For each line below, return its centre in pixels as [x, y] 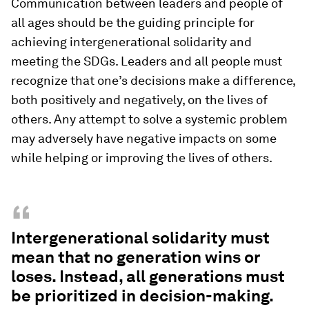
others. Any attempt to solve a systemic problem [149, 119]
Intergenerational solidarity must [140, 237]
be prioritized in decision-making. [142, 295]
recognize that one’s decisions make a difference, [153, 80]
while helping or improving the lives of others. [142, 157]
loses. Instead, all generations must [148, 276]
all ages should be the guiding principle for [133, 22]
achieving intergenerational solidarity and [131, 41]
